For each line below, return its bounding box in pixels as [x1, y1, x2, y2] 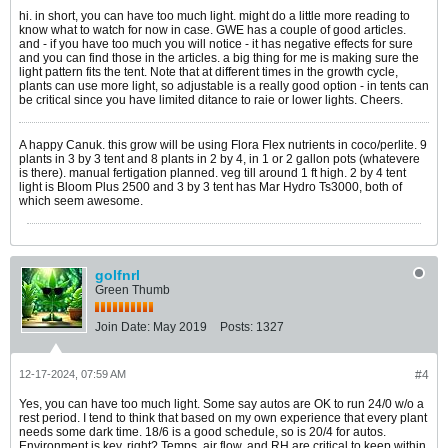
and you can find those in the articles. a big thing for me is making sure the [19, 51, 419, 65]
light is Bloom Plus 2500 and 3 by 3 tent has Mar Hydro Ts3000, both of [19, 180, 402, 194]
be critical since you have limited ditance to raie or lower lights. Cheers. [19, 93, 403, 107]
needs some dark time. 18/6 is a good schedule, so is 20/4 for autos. [19, 425, 386, 439]
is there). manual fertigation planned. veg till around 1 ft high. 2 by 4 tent [19, 166, 406, 180]
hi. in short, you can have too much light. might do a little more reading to [19, 9, 410, 23]
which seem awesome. [19, 194, 143, 208]
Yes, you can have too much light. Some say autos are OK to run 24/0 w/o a [19, 397, 424, 411]
